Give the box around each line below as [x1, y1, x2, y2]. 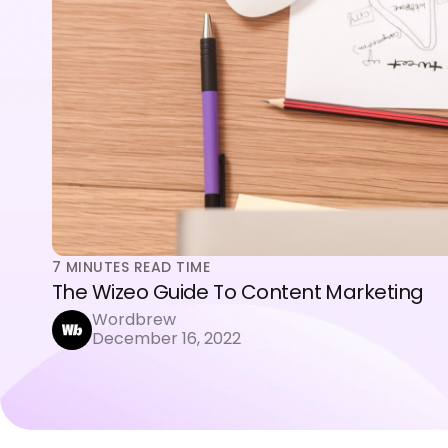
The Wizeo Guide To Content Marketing [52, 278, 424, 306]
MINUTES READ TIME [65, 257, 211, 277]
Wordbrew [92, 308, 176, 331]
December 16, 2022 [92, 327, 241, 350]
